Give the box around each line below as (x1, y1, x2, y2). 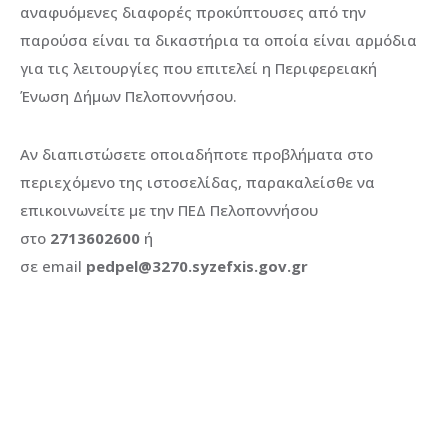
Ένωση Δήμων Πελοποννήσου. (20, 86, 237, 107)
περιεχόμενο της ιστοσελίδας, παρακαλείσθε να (20, 172, 375, 193)
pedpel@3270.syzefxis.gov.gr (86, 256, 308, 277)
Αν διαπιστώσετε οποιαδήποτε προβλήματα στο (20, 144, 373, 165)
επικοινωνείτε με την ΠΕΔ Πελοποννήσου (20, 200, 318, 221)
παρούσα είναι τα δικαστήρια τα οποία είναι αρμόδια (20, 30, 417, 51)
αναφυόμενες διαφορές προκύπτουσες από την (20, 2, 366, 23)
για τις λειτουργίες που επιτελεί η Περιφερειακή (20, 58, 377, 79)
